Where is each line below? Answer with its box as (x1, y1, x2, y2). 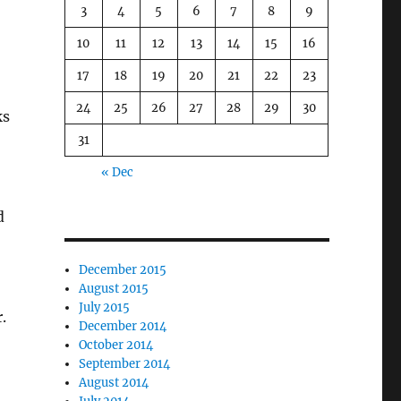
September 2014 (79, 355, 171, 371)
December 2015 (79, 261, 167, 277)
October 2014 (79, 337, 154, 353)
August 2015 (79, 280, 149, 296)
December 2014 (79, 318, 167, 334)
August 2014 (79, 374, 149, 390)
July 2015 (79, 299, 131, 315)
